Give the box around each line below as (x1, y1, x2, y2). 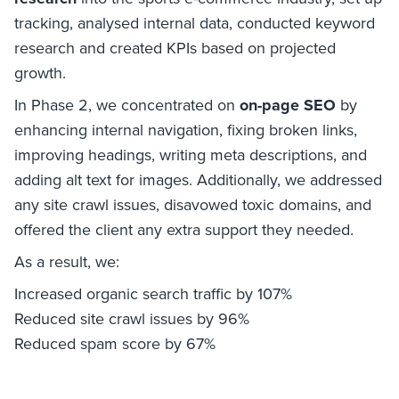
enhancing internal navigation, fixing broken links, (14, 118, 357, 141)
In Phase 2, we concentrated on (14, 93, 240, 116)
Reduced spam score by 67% (14, 331, 216, 354)
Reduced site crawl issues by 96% (14, 306, 249, 330)
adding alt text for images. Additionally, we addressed (14, 167, 382, 191)
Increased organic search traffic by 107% (14, 281, 292, 305)
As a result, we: (14, 249, 119, 273)
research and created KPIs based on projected (14, 36, 336, 59)
